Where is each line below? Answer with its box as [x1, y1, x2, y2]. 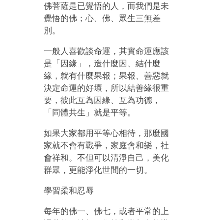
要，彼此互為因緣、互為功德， [44, 95, 161, 105]
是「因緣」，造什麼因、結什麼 [44, 58, 161, 68]
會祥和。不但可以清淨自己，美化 [44, 153, 169, 163]
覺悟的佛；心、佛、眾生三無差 [44, 13, 161, 23]
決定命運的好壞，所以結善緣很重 [44, 83, 169, 93]
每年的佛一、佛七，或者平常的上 [44, 206, 169, 216]
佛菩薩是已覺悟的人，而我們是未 [44, 1, 169, 11]
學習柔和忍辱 [44, 186, 94, 195]
